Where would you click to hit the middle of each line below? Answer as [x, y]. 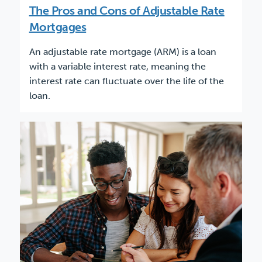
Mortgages [58, 27]
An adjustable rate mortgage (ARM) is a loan [123, 52]
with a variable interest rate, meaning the [117, 67]
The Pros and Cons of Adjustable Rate [127, 11]
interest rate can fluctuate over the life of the [126, 81]
